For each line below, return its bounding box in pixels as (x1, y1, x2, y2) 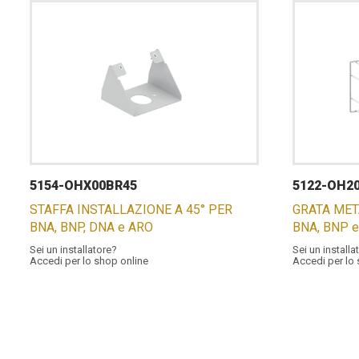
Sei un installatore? (30, 244, 117, 256)
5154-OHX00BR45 (30, 178, 137, 193)
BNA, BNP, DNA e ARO (30, 220, 153, 235)
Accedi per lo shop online (30, 255, 148, 267)
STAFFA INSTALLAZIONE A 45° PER (30, 202, 232, 217)
